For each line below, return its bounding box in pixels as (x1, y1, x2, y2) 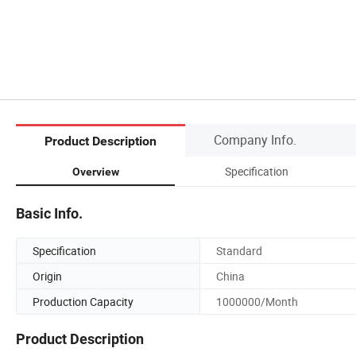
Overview (72, 164, 119, 178)
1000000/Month (216, 293, 298, 309)
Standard (216, 242, 262, 258)
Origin (33, 268, 62, 284)
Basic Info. (16, 204, 83, 222)
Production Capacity (33, 293, 133, 309)
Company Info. (214, 130, 296, 149)
